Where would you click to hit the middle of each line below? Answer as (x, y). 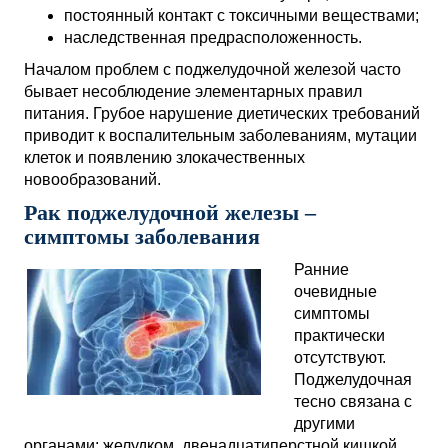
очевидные (335, 291)
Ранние (321, 269)
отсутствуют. (340, 357)
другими (324, 423)
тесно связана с (353, 401)
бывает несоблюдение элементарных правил (193, 91)
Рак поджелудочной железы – (170, 212)
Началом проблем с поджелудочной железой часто (212, 69)
